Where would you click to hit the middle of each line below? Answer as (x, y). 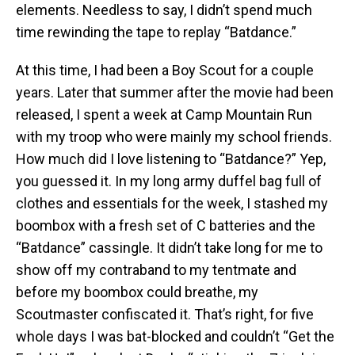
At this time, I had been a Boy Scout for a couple (165, 71)
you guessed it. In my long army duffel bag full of (169, 181)
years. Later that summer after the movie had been (175, 93)
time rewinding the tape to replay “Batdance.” (156, 32)
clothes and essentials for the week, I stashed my (172, 204)
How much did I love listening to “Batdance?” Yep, (171, 159)
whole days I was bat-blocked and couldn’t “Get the (175, 337)
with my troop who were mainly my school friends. (174, 137)
